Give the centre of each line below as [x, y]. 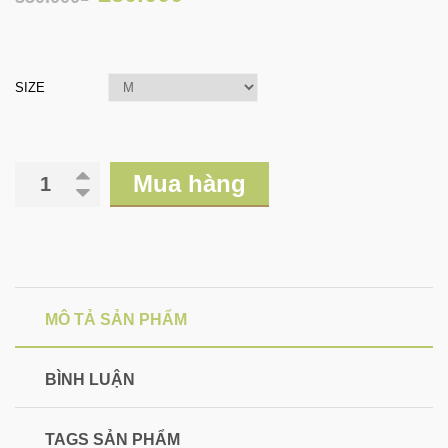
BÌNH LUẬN [90, 379]
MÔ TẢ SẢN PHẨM [116, 319]
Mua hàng [189, 183]
